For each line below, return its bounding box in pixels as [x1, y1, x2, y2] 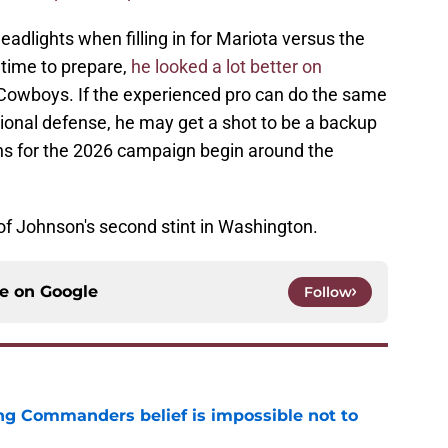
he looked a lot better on [131, 56, 322, 78]
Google [40, 282, 98, 302]
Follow [304, 283, 352, 302]
